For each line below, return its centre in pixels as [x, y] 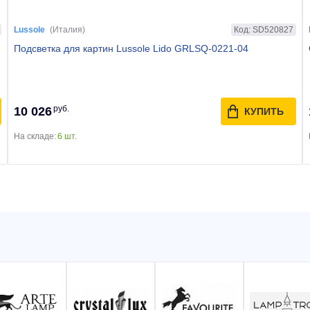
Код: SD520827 [264, 29]
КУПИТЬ [264, 111]
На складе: [35, 136]
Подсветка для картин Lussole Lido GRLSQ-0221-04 [131, 48]
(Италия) [67, 30]
